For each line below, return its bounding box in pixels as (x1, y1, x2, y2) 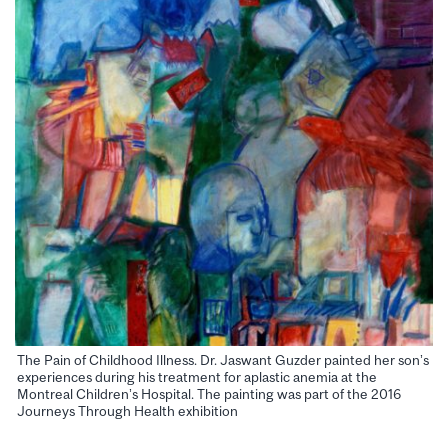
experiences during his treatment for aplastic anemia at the (17, 369, 377, 386)
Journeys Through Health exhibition (17, 403, 238, 420)
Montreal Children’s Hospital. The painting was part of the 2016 (17, 386, 401, 403)
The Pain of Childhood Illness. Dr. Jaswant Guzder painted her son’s (17, 352, 429, 369)
